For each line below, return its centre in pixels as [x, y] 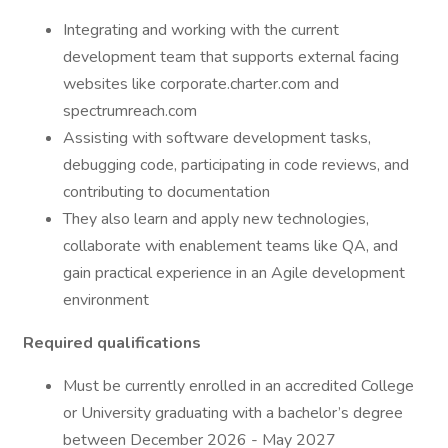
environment [106, 300]
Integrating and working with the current [201, 30]
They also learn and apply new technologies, [216, 219]
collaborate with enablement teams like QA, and [230, 246]
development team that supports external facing [231, 57]
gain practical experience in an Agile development [234, 273]
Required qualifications [112, 343]
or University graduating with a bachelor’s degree [233, 413]
